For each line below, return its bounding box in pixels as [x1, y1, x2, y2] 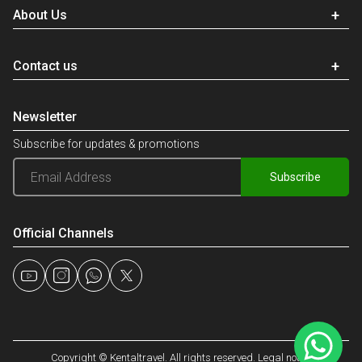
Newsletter [13, 109, 77, 125]
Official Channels [13, 225, 114, 242]
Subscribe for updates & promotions [13, 137, 200, 151]
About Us [13, 7, 67, 23]
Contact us [13, 58, 78, 74]
